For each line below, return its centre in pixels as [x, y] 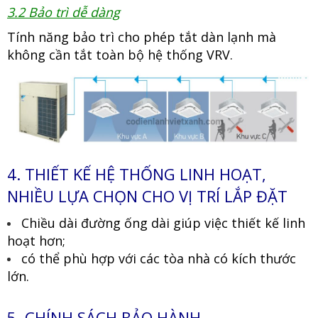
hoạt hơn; [36, 240]
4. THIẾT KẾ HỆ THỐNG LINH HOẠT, [137, 174]
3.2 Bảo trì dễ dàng [64, 12]
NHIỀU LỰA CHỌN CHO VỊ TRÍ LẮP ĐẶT [147, 196]
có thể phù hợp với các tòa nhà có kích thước [159, 258]
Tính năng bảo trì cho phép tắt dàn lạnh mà [142, 37]
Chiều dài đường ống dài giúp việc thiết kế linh [163, 223]
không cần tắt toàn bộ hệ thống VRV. [120, 55]
